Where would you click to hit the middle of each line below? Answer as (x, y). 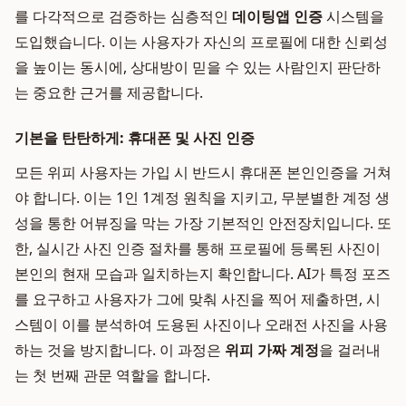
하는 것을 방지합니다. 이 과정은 (120, 350)
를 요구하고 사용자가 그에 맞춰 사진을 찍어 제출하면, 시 (198, 299)
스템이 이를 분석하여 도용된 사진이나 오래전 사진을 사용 (201, 324)
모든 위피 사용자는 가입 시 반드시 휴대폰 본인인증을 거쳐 (203, 172)
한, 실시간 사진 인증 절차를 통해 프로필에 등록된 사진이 (198, 248)
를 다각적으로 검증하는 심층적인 (123, 16)
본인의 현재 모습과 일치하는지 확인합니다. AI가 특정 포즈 (203, 274)
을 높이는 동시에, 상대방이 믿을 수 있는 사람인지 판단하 (198, 67)
